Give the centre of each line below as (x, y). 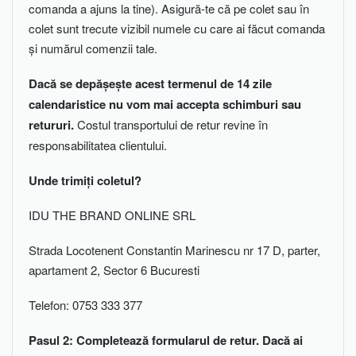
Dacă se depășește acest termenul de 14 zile (150, 83)
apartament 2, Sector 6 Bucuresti (114, 270)
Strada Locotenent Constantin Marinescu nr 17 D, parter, (174, 250)
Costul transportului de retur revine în (172, 124)
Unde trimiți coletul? (85, 180)
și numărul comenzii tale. (95, 48)
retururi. (53, 124)
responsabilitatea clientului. (98, 145)
